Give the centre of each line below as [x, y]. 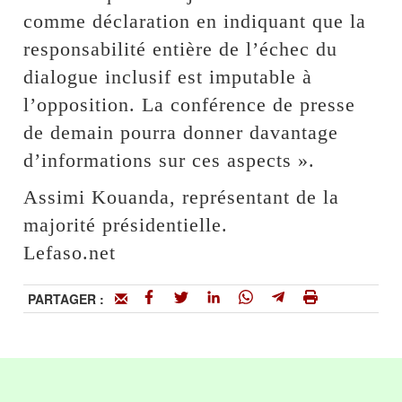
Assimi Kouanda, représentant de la [182, 197]
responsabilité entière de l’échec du [181, 49]
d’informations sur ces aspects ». [170, 161]
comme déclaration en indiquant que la [195, 22]
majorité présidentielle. [126, 225]
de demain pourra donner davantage [181, 133]
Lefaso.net [70, 253]
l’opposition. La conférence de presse [190, 105]
